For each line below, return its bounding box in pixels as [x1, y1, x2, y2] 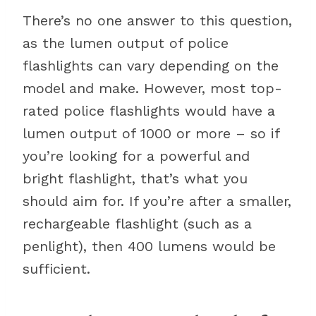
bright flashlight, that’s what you [23, 170, 248, 187]
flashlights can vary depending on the [23, 57, 279, 74]
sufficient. [23, 260, 90, 277]
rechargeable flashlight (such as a [23, 215, 252, 232]
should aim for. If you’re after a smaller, [23, 193, 291, 209]
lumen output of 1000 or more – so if [23, 125, 279, 142]
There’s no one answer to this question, [23, 12, 292, 29]
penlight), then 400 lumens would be [23, 238, 276, 255]
